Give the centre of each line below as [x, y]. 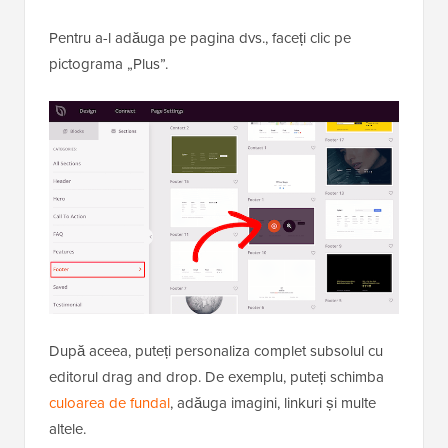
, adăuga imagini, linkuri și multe [273, 403]
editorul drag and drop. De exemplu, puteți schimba [216, 377]
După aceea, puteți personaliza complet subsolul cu [216, 351]
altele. [67, 429]
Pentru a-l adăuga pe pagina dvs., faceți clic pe [200, 38]
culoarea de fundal [109, 403]
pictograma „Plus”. [108, 64]
